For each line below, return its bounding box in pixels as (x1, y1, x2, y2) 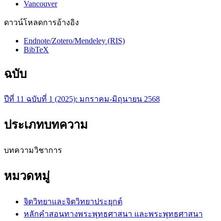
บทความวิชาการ (4, 146, 62, 155)
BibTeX (24, 45, 49, 54)
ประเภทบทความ (4, 118, 88, 132)
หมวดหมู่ (4, 170, 50, 183)
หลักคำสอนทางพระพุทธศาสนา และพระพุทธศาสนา (24, 210, 203, 219)
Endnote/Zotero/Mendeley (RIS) (24, 36, 125, 45)
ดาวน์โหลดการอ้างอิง (4, 18, 79, 27)
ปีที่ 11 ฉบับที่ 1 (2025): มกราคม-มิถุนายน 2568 (4, 95, 160, 104)
